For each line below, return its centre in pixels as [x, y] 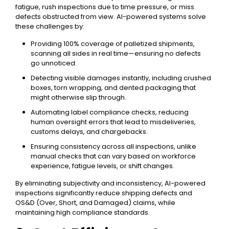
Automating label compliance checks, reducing [110, 112]
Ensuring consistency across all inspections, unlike [113, 146]
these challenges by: [50, 26]
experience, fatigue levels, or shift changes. [102, 166]
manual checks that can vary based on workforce [113, 156]
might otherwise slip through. [78, 97]
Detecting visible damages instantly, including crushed [121, 78]
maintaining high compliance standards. [83, 212]
